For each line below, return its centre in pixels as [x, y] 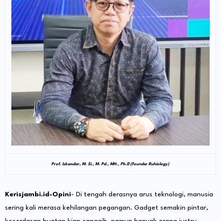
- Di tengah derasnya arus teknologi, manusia [142, 195]
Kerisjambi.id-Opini [38, 195]
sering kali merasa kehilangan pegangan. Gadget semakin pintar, [107, 208]
